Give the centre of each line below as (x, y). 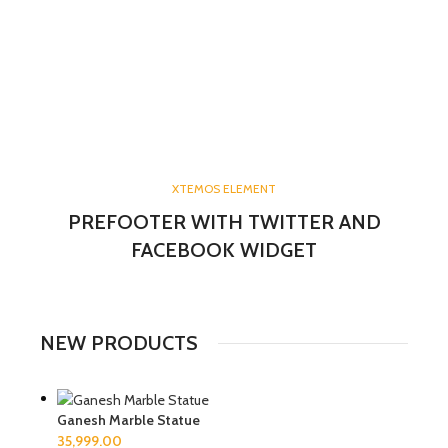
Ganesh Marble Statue (128, 419)
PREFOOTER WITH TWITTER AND (224, 222)
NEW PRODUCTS (119, 343)
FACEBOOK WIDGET (224, 250)
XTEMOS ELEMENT (224, 189)
